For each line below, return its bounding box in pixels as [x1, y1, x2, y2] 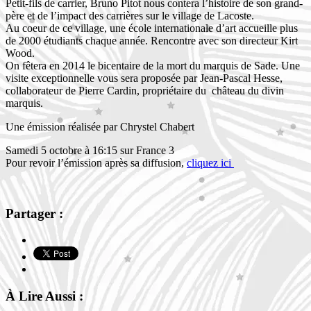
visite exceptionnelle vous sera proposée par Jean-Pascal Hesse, [6, 72, 283, 84]
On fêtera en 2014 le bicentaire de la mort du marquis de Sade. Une [6, 59, 300, 72]
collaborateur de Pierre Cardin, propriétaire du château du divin [6, 84, 284, 96]
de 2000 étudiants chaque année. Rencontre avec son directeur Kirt [6, 34, 298, 47]
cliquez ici [187, 156, 234, 169]
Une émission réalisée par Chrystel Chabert [6, 120, 194, 133]
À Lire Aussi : [6, 288, 83, 303]
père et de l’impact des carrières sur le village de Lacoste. [6, 9, 254, 22]
